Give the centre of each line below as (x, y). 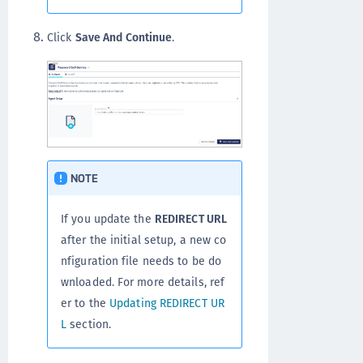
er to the (85, 303)
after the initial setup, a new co (144, 239)
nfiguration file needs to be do (141, 261)
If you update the (108, 218)
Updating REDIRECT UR (167, 303)
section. (89, 324)
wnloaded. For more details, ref (143, 282)
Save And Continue (124, 37)
